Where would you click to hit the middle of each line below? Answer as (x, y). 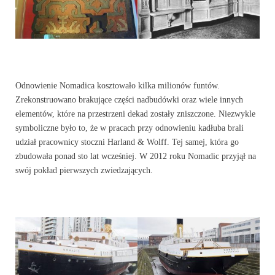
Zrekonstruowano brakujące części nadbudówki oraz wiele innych (129, 100)
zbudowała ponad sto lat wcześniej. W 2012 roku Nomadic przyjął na (136, 157)
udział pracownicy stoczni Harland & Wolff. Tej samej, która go (127, 142)
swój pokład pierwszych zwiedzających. (84, 171)
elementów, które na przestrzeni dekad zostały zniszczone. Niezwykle (135, 114)
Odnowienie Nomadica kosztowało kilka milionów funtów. (118, 86)
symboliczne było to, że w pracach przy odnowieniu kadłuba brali (130, 128)
